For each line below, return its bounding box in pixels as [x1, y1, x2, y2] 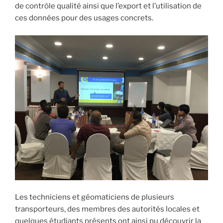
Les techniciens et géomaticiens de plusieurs [15, 193, 174, 202]
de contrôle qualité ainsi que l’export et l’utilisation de [15, 1, 202, 11]
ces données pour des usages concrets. [15, 13, 153, 23]
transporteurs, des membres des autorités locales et [15, 205, 200, 214]
